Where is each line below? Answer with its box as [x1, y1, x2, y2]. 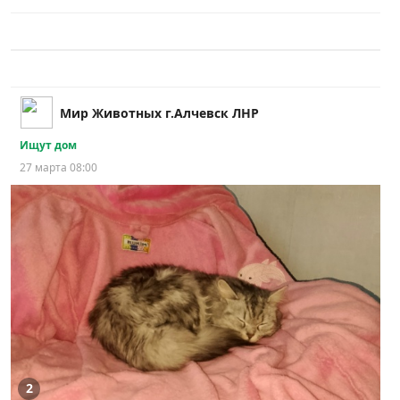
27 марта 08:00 [20, 159, 97, 175]
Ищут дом [20, 137, 77, 153]
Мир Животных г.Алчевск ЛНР [60, 104, 259, 121]
